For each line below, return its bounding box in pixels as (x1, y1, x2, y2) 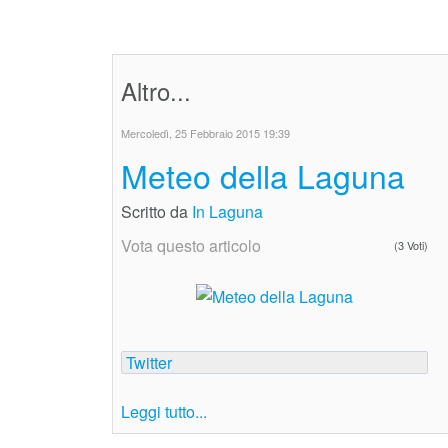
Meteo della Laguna (121, 151, 405, 198)
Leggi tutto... (121, 400, 207, 424)
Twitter (126, 351, 172, 375)
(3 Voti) (394, 236, 428, 253)
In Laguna (192, 199, 263, 223)
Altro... (121, 72, 191, 108)
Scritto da (121, 199, 192, 223)
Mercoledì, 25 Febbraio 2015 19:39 (121, 124, 290, 141)
